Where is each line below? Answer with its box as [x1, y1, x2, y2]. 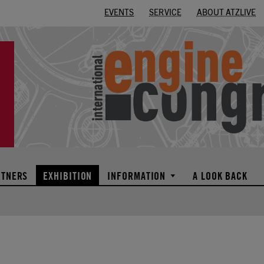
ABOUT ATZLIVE [196, 9, 256, 17]
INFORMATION [107, 169, 166, 182]
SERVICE [149, 9, 181, 17]
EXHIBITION [43, 169, 93, 182]
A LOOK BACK [193, 169, 247, 182]
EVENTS [104, 9, 134, 17]
